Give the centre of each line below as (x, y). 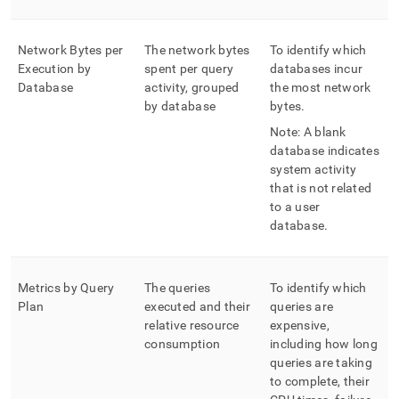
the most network (321, 87)
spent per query (189, 69)
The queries (178, 288)
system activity (313, 169)
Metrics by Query (66, 288)
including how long (324, 344)
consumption (183, 344)
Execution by (55, 69)
